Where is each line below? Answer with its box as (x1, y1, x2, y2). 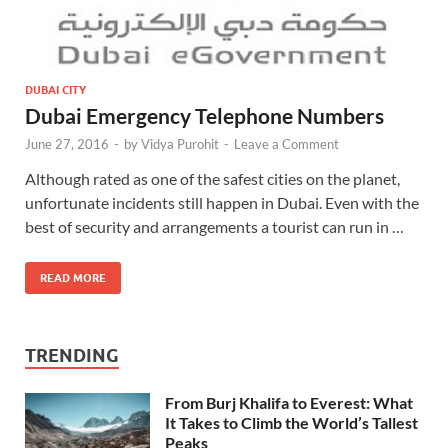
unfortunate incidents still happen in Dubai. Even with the (25, 192, 419, 212)
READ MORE (40, 270, 106, 285)
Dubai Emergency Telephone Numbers (25, 102, 384, 128)
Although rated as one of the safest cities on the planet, (25, 168, 400, 188)
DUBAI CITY (25, 82, 86, 97)
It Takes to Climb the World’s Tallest (165, 412, 418, 432)
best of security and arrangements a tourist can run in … (25, 216, 404, 236)
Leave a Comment (234, 135, 339, 152)
